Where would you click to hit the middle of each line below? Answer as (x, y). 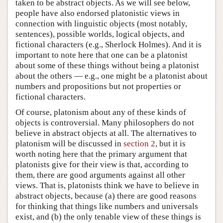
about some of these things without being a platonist (107, 65)
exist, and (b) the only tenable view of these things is (108, 217)
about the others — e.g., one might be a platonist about (111, 76)
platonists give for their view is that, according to (102, 164)
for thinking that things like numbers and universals (107, 206)
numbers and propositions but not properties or (98, 86)
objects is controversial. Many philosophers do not (105, 122)
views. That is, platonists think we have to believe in (107, 185)
